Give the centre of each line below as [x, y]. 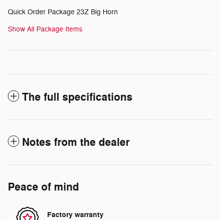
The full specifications [77, 97]
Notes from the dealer [76, 143]
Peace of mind [43, 187]
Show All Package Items [45, 29]
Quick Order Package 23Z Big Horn [63, 12]
